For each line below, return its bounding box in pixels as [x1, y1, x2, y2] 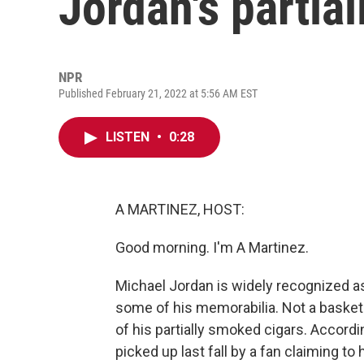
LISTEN [106, 129, 153, 145]
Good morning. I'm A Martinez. [115, 239, 309, 256]
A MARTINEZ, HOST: [115, 201, 245, 218]
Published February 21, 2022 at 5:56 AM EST [58, 87, 258, 100]
